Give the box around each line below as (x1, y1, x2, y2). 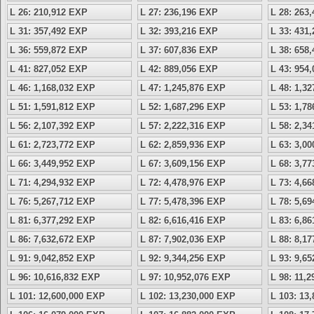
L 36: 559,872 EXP (10, 45, 88, 55)
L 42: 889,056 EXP (140, 64, 218, 74)
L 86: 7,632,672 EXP (10, 234, 95, 245)
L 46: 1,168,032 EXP (10, 83, 95, 93)
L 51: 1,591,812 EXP (10, 102, 95, 112)
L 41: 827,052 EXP (10, 64, 88, 74)
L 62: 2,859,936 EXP (140, 139, 226, 150)
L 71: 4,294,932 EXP (10, 177, 95, 188)
